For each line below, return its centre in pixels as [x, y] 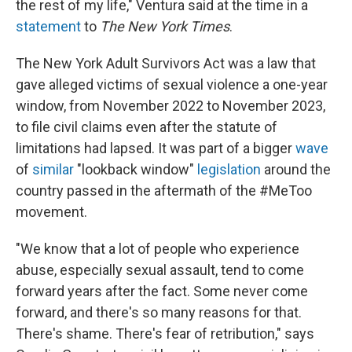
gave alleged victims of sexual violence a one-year [172, 84]
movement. [51, 212]
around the [296, 169]
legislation [229, 169]
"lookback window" [136, 169]
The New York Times [165, 26]
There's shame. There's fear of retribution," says [165, 334]
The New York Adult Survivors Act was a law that [166, 63]
